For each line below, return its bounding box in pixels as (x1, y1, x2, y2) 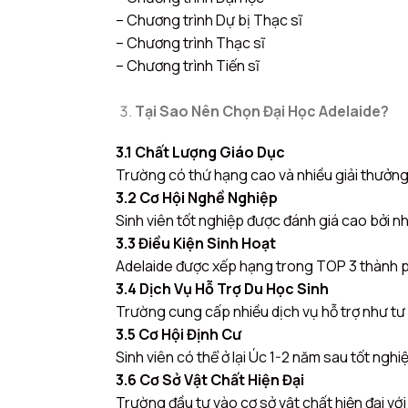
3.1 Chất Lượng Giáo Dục (116, 142, 285, 163)
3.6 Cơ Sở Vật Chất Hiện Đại (116, 370, 304, 391)
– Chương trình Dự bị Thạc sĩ (116, 9, 302, 30)
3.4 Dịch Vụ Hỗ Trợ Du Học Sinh (116, 279, 329, 300)
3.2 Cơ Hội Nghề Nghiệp (116, 188, 278, 209)
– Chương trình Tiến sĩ (116, 55, 260, 76)
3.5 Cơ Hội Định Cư (116, 324, 241, 345)
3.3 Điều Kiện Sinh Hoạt (116, 233, 276, 254)
